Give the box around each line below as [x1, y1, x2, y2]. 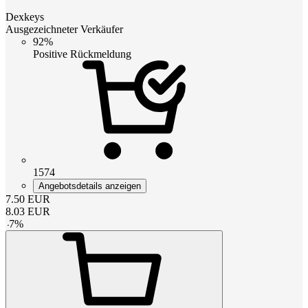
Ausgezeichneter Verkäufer [5, 23, 123, 35]
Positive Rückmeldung [33, 47, 131, 60]
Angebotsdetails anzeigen [38, 180, 141, 191]
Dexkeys [5, 10, 44, 23]
